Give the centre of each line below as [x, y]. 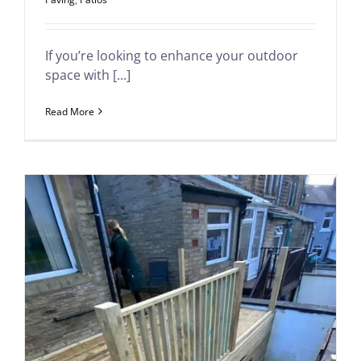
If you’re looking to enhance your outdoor [172, 55]
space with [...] [88, 75]
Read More [70, 111]
